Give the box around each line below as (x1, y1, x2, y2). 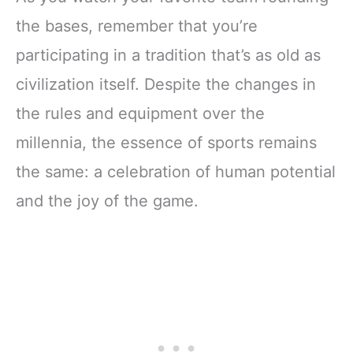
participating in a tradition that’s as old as (16, 46, 321, 65)
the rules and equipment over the (16, 104, 265, 124)
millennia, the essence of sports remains (16, 133, 317, 153)
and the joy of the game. (16, 191, 199, 211)
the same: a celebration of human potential (16, 162, 336, 182)
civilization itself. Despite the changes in (16, 75, 316, 95)
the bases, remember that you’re (16, 17, 258, 36)
